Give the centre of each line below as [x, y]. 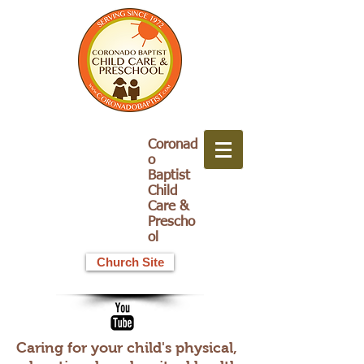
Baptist [169, 176]
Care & [168, 207]
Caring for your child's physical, [127, 348]
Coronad [173, 145]
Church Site [130, 262]
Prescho [171, 222]
